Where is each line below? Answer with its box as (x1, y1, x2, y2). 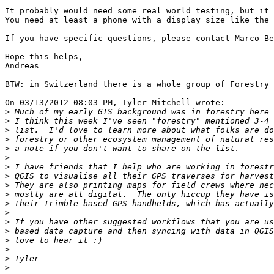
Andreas (5, 61, 39, 71)
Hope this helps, (5, 52, 83, 62)
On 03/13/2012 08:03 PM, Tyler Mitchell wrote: (5, 98, 225, 108)
